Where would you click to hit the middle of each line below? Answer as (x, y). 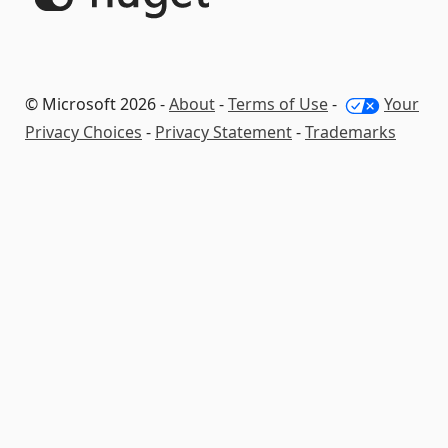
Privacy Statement (223, 132)
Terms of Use (278, 104)
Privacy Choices (83, 132)
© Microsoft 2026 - (97, 104)
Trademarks (350, 132)
